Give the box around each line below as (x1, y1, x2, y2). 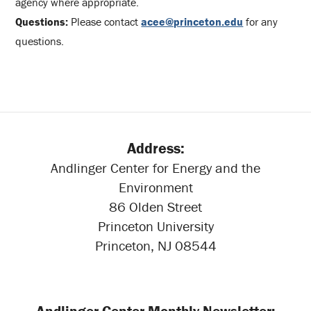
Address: (126, 139, 185, 158)
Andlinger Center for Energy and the (51, 159, 260, 177)
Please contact (68, 14, 142, 28)
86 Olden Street (109, 198, 202, 216)
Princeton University (97, 217, 214, 235)
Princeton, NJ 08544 (94, 237, 217, 255)
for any (243, 14, 278, 28)
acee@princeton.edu (141, 14, 244, 28)
